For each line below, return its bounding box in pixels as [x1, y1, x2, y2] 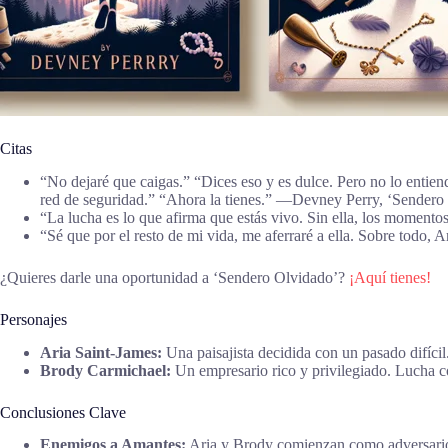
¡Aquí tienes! [349, 268, 431, 286]
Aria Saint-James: [40, 343, 162, 361]
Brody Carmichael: [40, 361, 171, 379]
